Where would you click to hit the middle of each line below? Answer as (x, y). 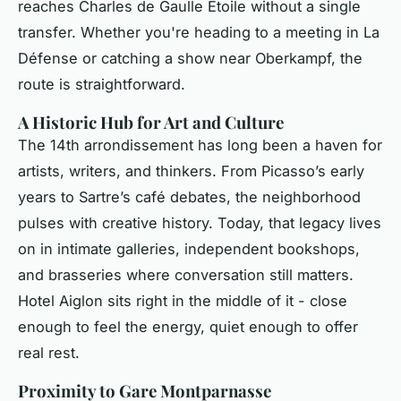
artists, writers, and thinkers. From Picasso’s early (191, 171)
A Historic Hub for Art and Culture (151, 123)
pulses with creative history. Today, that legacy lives (200, 223)
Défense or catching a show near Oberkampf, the (190, 59)
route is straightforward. (102, 85)
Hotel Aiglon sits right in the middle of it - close (183, 301)
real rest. (49, 353)
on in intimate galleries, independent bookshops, (189, 249)
